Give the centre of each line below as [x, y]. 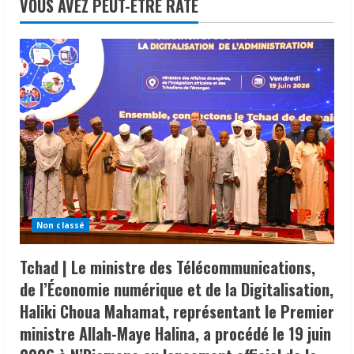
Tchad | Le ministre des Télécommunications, [168, 267]
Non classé [60, 225]
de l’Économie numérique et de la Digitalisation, [177, 289]
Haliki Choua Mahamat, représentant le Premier [177, 311]
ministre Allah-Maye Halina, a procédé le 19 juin [175, 333]
